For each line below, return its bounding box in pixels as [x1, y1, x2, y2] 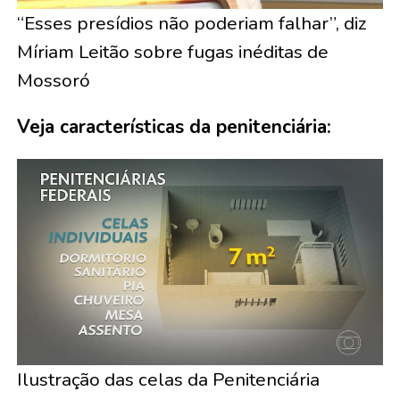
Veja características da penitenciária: [16, 114, 331, 140]
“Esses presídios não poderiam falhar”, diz [16, 11, 367, 37]
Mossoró [16, 68, 90, 94]
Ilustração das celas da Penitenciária [16, 367, 320, 393]
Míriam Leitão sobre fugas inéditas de [16, 39, 329, 65]
